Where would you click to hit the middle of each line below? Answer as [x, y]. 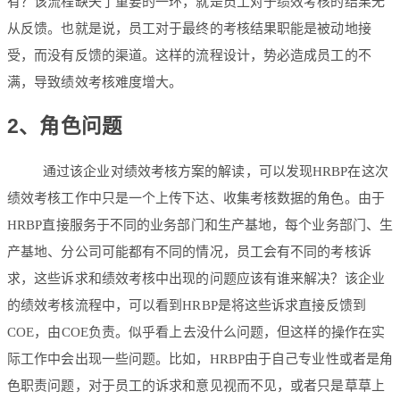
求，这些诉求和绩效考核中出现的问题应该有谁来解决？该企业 [196, 279]
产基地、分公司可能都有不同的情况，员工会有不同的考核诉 [189, 252]
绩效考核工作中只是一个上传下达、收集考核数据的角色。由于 [196, 199]
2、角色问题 [65, 127]
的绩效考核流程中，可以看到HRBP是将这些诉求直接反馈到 [187, 306]
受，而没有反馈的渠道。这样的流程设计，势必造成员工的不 [189, 55]
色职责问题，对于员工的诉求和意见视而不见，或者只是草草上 [196, 386]
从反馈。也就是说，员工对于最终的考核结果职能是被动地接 [189, 28]
